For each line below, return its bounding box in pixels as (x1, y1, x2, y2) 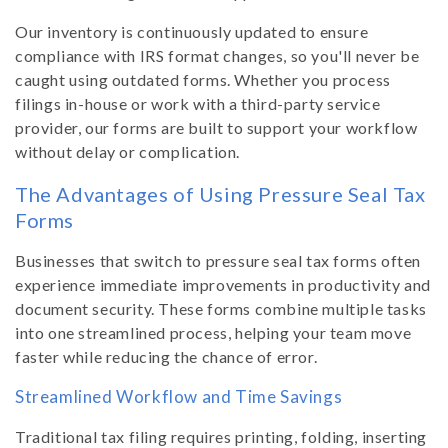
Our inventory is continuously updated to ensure (15, 22, 369, 41)
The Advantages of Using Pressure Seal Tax (15, 181, 426, 206)
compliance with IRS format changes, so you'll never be (15, 46, 420, 65)
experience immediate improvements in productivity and (15, 275, 431, 295)
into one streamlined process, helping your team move (15, 323, 412, 343)
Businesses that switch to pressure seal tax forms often (15, 251, 422, 271)
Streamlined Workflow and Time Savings (15, 386, 343, 408)
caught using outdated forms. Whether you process (15, 70, 391, 89)
